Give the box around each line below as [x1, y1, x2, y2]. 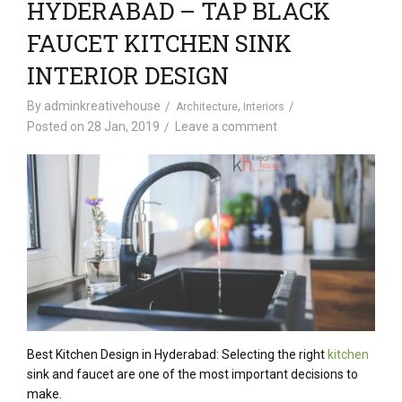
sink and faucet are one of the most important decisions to [27, 367, 358, 382]
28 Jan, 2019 [87, 119, 160, 134]
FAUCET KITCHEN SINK [27, 28, 292, 58]
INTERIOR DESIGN [27, 60, 229, 91]
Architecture [176, 100, 238, 113]
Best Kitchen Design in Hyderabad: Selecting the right [27, 347, 328, 363]
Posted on [27, 119, 87, 134]
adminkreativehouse [44, 99, 161, 113]
